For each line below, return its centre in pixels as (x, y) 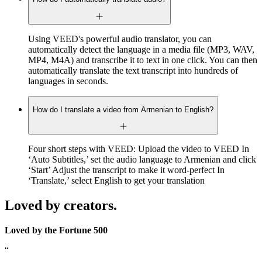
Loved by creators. (61, 206)
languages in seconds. (68, 81)
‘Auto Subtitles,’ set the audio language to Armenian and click (142, 160)
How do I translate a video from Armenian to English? (123, 110)
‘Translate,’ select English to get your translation (116, 181)
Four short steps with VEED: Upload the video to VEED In (139, 149)
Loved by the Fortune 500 (56, 230)
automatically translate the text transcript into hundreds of (133, 70)
